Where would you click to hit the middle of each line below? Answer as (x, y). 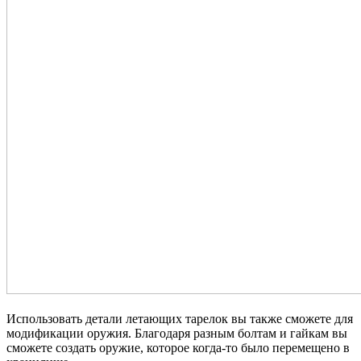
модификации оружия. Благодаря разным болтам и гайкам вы (177, 333)
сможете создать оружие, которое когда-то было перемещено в (178, 347)
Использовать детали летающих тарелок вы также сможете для (180, 318)
